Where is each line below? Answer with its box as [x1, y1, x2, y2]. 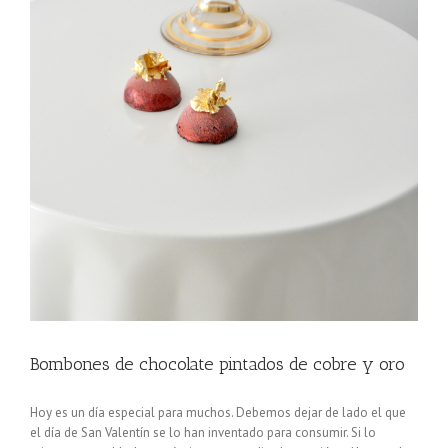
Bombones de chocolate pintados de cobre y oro [30, 353, 405, 376]
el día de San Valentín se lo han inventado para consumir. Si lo [30, 424, 376, 442]
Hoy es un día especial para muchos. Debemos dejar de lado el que [30, 404, 406, 422]
